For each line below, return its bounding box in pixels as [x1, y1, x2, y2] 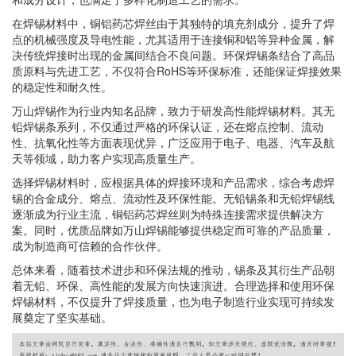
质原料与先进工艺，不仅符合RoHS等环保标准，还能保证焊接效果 [12, 63, 342, 79]
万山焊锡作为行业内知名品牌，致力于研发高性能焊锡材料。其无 [12, 103, 335, 118]
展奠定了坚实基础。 [12, 309, 112, 325]
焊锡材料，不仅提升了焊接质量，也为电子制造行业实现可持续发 [12, 293, 335, 309]
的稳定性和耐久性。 [12, 79, 112, 95]
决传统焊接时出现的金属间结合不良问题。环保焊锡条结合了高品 [12, 47, 335, 63]
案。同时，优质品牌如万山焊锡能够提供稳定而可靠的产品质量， [12, 222, 335, 238]
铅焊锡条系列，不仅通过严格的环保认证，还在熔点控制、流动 [12, 118, 323, 134]
